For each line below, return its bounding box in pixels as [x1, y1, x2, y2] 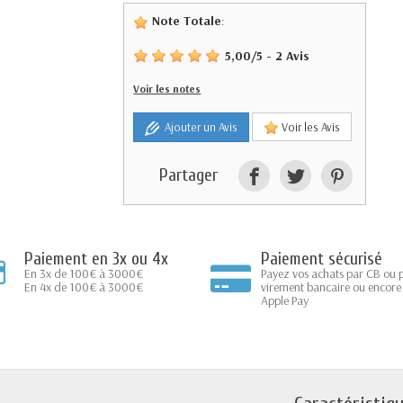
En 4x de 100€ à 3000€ [24, 278, 143, 295]
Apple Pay [261, 291, 309, 309]
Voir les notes [133, 82, 201, 95]
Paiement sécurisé [261, 247, 382, 269]
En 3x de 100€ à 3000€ [24, 264, 143, 282]
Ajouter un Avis [159, 120, 238, 134]
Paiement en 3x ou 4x [24, 247, 168, 269]
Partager [158, 164, 218, 185]
